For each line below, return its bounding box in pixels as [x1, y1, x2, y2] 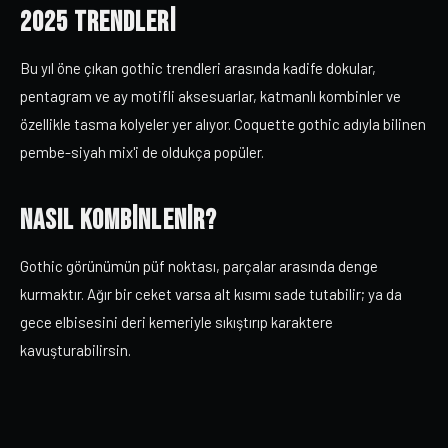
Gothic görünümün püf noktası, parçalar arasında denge [20, 257, 378, 275]
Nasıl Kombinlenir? [20, 204, 218, 237]
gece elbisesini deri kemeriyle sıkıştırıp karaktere [20, 313, 333, 331]
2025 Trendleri [20, 6, 176, 39]
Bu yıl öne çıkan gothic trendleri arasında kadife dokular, [20, 59, 376, 77]
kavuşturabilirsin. [20, 341, 131, 359]
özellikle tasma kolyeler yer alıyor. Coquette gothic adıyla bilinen [20, 115, 426, 133]
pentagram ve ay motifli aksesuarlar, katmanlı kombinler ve [20, 87, 401, 105]
